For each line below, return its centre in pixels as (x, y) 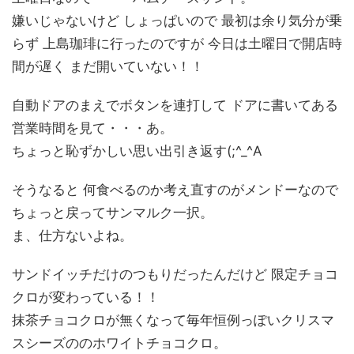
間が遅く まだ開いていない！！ (108, 67)
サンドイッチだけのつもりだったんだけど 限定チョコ (175, 275)
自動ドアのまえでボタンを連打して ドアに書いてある (175, 105)
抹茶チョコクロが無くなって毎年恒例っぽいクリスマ (173, 320)
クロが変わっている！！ (86, 298)
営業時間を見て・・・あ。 (92, 128)
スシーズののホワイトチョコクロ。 (119, 343)
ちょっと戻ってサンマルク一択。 (113, 213)
